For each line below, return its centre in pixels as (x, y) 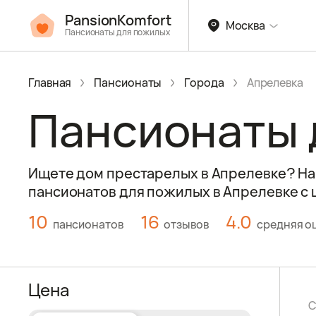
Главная (50, 83)
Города (204, 83)
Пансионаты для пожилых (117, 32)
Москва (245, 25)
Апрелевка (275, 83)
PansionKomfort (118, 20)
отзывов (185, 224)
